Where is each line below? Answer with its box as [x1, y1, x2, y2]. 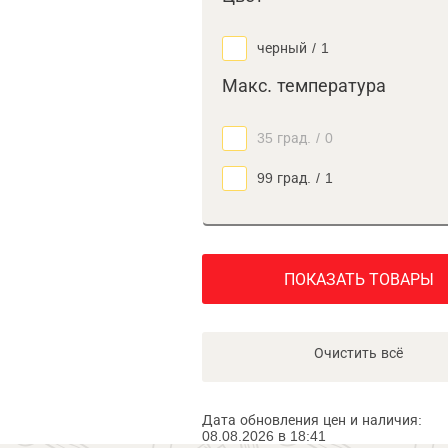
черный [257, 40, 307, 56]
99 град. [257, 170, 311, 186]
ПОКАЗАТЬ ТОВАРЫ [283, 271, 434, 288]
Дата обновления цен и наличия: [202, 412, 422, 428]
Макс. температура [222, 76, 386, 96]
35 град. [257, 130, 311, 146]
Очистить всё [314, 345, 403, 361]
